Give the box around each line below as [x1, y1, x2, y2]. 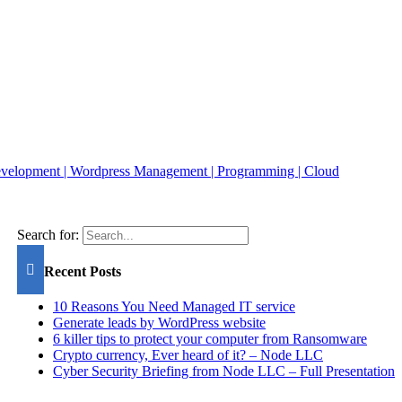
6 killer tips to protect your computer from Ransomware [53, 331, 367, 347]
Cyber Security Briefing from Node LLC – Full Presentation [53, 363, 395, 380]
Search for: [17, 226, 79, 242]
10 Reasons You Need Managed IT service [53, 299, 295, 315]
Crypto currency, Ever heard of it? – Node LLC [53, 347, 323, 363]
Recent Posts [44, 264, 121, 280]
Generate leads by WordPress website [53, 315, 266, 331]
